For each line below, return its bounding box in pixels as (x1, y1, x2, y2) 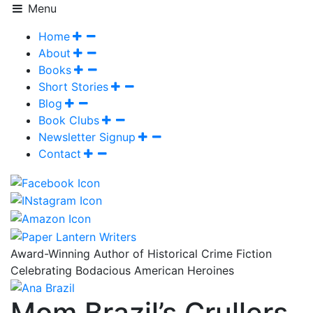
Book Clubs (38, 113, 99, 127)
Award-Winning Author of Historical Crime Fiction (10, 246, 272, 261)
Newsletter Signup (38, 130, 136, 144)
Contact (38, 147, 81, 161)
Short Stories (38, 80, 108, 94)
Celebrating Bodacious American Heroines (10, 263, 234, 277)
